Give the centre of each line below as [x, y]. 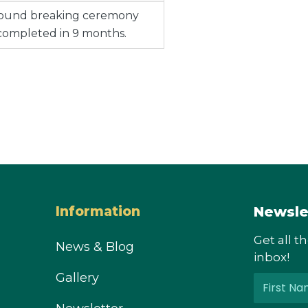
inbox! [272, 257]
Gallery [77, 278]
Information [98, 211]
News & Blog [95, 247]
